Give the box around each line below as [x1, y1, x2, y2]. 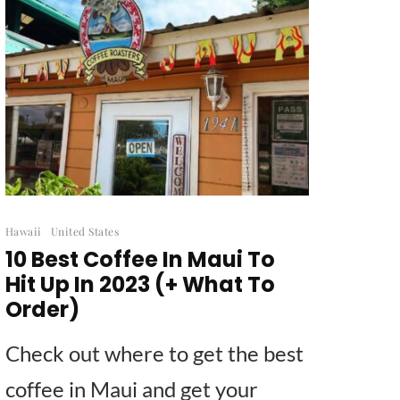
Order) [5, 294, 79, 324]
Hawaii [5, 223, 42, 238]
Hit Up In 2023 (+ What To [5, 269, 275, 299]
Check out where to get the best [5, 339, 304, 366]
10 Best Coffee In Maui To [5, 244, 275, 274]
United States [50, 223, 120, 238]
